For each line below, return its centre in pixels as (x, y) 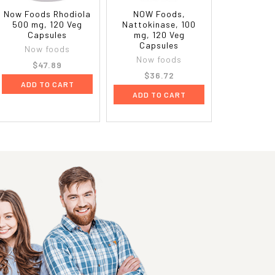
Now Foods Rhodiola (48, 14)
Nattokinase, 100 (159, 25)
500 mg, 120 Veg (48, 25)
